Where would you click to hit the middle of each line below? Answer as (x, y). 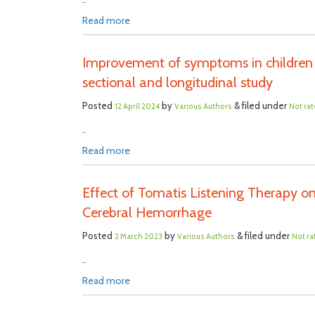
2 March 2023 (139, 237)
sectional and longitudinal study (179, 82)
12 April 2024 (137, 107)
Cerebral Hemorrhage (147, 212)
